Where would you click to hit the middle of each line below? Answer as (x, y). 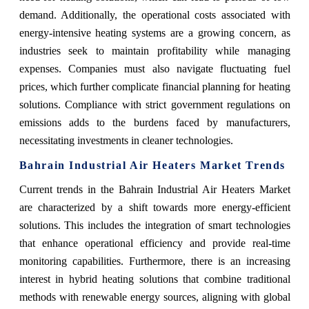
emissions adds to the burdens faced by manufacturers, (154, 123)
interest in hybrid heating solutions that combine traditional (154, 279)
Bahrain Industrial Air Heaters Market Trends (152, 166)
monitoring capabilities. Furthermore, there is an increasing (154, 261)
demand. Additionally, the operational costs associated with (154, 15)
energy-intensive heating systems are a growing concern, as (154, 33)
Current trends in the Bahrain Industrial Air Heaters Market (154, 190)
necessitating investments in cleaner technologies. (126, 141)
